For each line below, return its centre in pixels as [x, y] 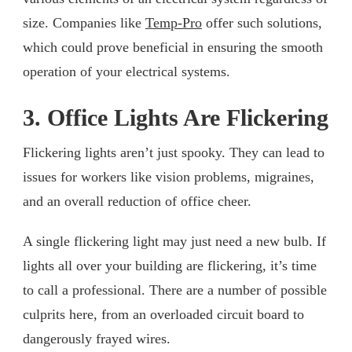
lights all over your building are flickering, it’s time [170, 265]
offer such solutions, [262, 22]
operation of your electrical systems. [126, 71]
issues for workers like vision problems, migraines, [169, 176]
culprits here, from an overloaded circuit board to [163, 314]
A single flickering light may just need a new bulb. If [174, 241]
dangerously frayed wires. [97, 338]
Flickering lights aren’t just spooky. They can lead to [174, 152]
